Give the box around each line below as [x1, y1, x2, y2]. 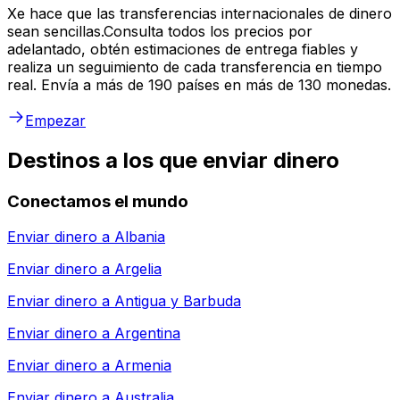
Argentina [114, 324, 180, 343]
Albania [114, 228, 165, 246]
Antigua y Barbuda [114, 292, 241, 311]
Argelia [114, 260, 162, 279]
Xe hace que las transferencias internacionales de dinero [7, 4, 392, 22]
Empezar [25, 111, 86, 129]
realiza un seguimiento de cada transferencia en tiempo [7, 57, 382, 76]
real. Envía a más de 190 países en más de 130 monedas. [7, 75, 391, 94]
